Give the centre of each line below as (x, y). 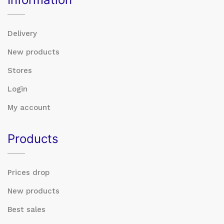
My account (29, 107)
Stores (20, 70)
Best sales (26, 209)
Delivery (22, 33)
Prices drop (28, 172)
